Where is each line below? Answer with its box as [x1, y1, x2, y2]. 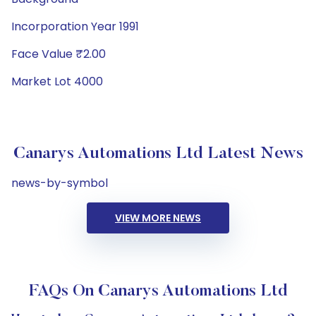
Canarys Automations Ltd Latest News [13, 145, 303, 162]
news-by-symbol [11, 175, 108, 191]
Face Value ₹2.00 [11, 46, 106, 62]
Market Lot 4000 [11, 73, 103, 90]
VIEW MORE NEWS [115, 211, 201, 225]
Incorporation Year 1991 [11, 18, 139, 35]
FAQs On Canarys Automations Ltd [28, 283, 288, 300]
